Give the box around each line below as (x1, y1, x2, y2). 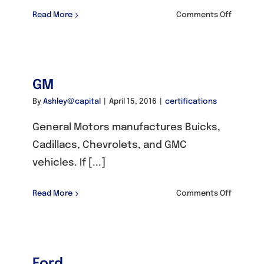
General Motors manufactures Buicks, (32, 123, 220, 133)
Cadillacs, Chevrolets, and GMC (32, 140, 187, 150)
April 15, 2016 (109, 98, 157, 105)
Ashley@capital (43, 98, 101, 105)
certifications (165, 98, 217, 105)
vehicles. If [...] (32, 158, 105, 168)
